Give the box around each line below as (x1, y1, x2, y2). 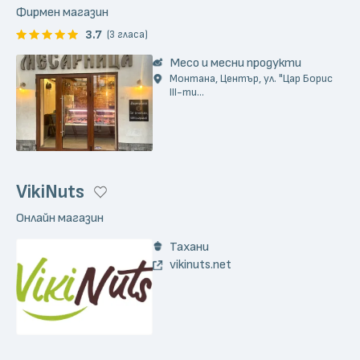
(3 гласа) (107, 28, 148, 42)
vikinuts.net (170, 256, 231, 272)
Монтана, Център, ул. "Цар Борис (170, 72, 333, 85)
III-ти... (170, 85, 204, 99)
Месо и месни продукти (170, 54, 301, 71)
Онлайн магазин (16, 210, 104, 227)
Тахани (170, 239, 209, 256)
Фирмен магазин (16, 4, 108, 21)
